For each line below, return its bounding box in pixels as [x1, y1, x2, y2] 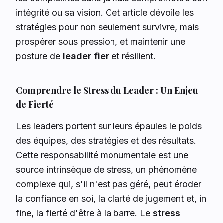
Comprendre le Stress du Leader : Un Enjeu [16, 84, 198, 96]
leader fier [63, 51, 109, 61]
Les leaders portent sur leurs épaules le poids [16, 121, 202, 131]
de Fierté [16, 98, 54, 110]
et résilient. [109, 51, 156, 61]
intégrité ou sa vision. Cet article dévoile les [16, 7, 194, 18]
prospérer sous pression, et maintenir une [16, 36, 185, 47]
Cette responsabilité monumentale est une [16, 150, 188, 160]
